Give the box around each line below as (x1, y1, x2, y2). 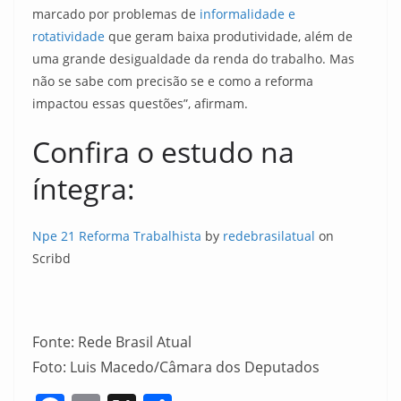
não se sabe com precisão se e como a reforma (32, 73, 313, 90)
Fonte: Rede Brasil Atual (32, 332, 192, 352)
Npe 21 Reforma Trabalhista (32, 227, 201, 244)
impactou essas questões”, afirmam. (32, 95, 248, 112)
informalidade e (200, 5, 295, 22)
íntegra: (32, 169, 135, 208)
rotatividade (32, 28, 105, 45)
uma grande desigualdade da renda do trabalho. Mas (32, 50, 354, 67)
